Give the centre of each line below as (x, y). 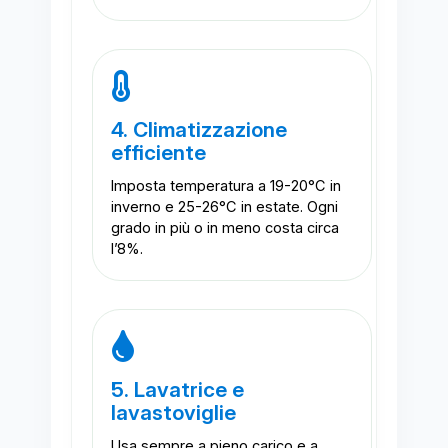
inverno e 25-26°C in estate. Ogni (224, 207)
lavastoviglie (173, 413)
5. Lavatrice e (177, 390)
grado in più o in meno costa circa (224, 228)
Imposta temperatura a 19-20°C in (225, 186)
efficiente (158, 153)
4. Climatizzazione (198, 130)
